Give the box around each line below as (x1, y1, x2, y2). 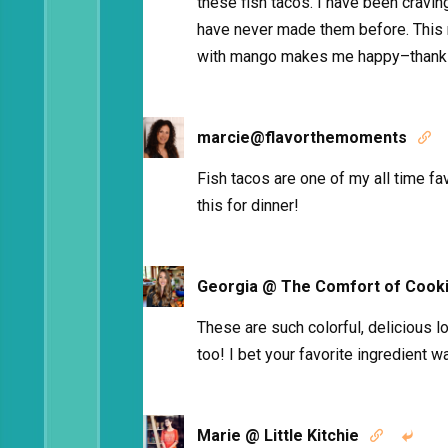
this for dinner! (197, 196, 299, 215)
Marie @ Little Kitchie (197, 426, 359, 445)
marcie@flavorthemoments (197, 128, 407, 147)
